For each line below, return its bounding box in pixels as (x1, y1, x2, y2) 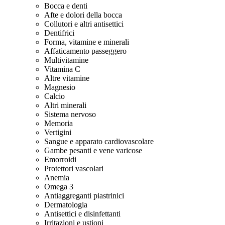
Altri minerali (44, 101, 86, 109)
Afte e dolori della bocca (44, 11, 122, 19)
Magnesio (44, 83, 75, 91)
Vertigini (44, 128, 71, 137)
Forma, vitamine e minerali (44, 38, 129, 46)
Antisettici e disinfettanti (44, 209, 121, 218)
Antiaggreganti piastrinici (44, 191, 124, 200)
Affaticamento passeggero (44, 47, 127, 55)
